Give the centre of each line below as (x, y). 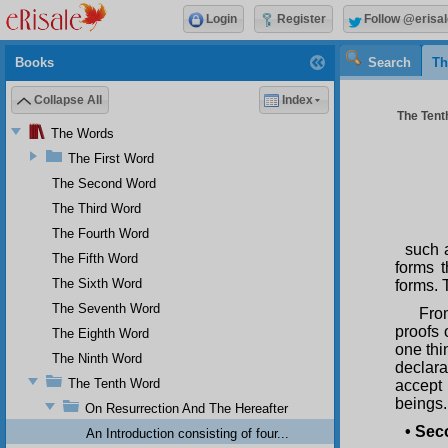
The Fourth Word (100, 233)
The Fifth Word (95, 258)
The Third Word (96, 208)
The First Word (111, 158)
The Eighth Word (100, 333)
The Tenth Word (114, 383)
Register (301, 19)
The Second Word (104, 183)
